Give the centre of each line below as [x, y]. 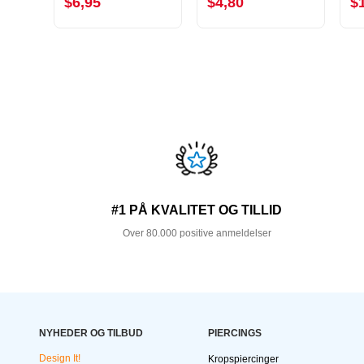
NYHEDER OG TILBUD [91, 334]
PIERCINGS [235, 334]
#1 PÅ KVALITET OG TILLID [197, 210]
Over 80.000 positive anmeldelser [197, 234]
